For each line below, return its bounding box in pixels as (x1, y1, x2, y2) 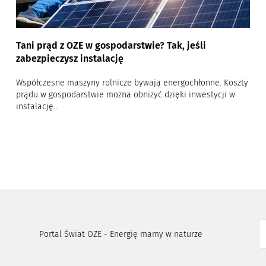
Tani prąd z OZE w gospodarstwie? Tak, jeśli (15, 40, 206, 52)
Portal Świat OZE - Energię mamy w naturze (39, 229, 203, 239)
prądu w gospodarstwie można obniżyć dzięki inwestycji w (15, 90, 235, 100)
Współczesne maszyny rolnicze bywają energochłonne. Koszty (15, 78, 248, 88)
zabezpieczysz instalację (15, 53, 123, 65)
